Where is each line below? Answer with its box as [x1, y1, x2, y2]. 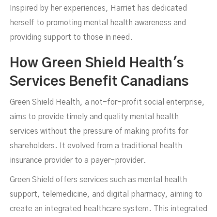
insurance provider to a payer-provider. [10, 156, 146, 164]
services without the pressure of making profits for [10, 127, 188, 135]
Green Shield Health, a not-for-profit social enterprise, [10, 98, 205, 106]
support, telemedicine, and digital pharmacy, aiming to [10, 190, 202, 198]
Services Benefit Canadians [10, 75, 188, 89]
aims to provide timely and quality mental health [10, 113, 179, 121]
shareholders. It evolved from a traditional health [10, 142, 182, 150]
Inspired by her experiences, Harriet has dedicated [10, 4, 187, 12]
